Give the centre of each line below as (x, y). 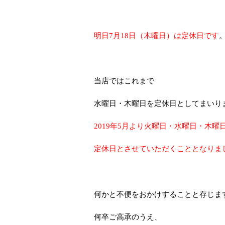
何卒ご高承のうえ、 (128, 216)
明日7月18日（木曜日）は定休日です (156, 35)
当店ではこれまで (124, 80)
